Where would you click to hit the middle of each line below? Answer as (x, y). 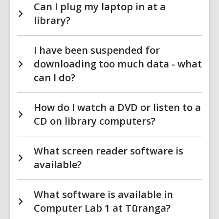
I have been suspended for (97, 50)
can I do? (55, 77)
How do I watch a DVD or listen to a (117, 107)
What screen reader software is (109, 151)
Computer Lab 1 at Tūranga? (102, 208)
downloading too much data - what (118, 64)
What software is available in (103, 194)
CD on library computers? (95, 121)
